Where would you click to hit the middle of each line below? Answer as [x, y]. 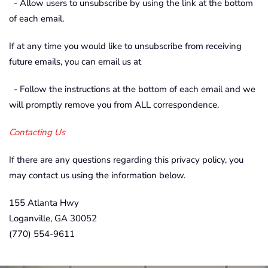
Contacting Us [37, 132]
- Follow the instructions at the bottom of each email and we [132, 89]
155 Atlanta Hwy [44, 203]
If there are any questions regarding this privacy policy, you [126, 160]
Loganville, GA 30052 [53, 218]
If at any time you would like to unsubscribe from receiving [125, 46]
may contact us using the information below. [97, 175]
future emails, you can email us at [75, 62]
